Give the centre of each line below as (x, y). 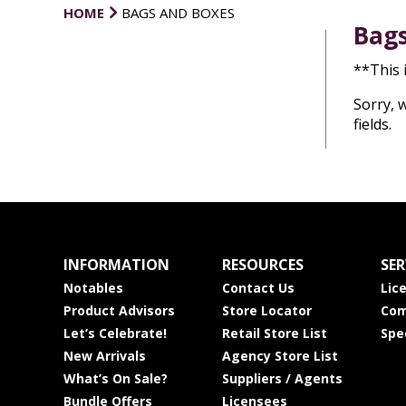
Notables (93, 288)
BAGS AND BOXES (178, 13)
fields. (372, 124)
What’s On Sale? (115, 378)
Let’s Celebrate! (115, 333)
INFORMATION (116, 265)
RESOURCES (262, 265)
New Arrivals (104, 356)
